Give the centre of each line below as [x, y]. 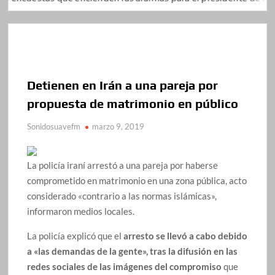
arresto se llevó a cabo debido [186, 235]
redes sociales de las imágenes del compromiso [125, 266]
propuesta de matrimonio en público [133, 103]
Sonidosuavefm [54, 126]
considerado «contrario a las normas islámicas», [122, 196]
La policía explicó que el [76, 235]
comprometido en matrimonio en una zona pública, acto [137, 180]
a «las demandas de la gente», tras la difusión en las [133, 251]
